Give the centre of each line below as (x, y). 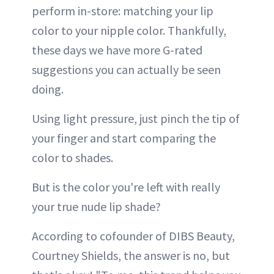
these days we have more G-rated (117, 50)
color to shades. (72, 158)
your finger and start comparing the (124, 138)
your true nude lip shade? (96, 207)
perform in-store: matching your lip (123, 11)
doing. (48, 89)
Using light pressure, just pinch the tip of (136, 119)
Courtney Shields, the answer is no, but (131, 256)
